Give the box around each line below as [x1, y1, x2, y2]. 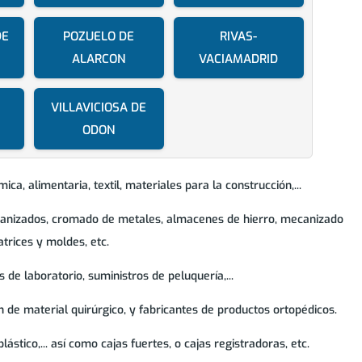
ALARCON [72, 51, 126, 68]
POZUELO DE [63, 28, 135, 45]
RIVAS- [220, 28, 258, 45]
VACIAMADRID [199, 51, 279, 68]
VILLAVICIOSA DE [51, 99, 147, 116]
